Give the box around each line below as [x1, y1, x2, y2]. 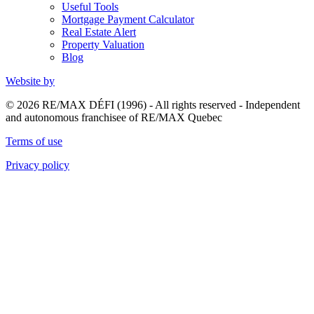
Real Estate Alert [62, 26, 136, 39]
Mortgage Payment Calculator [62, 13, 194, 26]
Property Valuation [62, 39, 144, 51]
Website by [6, 75, 55, 88]
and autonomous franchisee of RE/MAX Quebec [6, 111, 222, 124]
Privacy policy [6, 159, 69, 172]
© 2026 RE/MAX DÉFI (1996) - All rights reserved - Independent [6, 99, 300, 111]
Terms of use [6, 135, 62, 148]
